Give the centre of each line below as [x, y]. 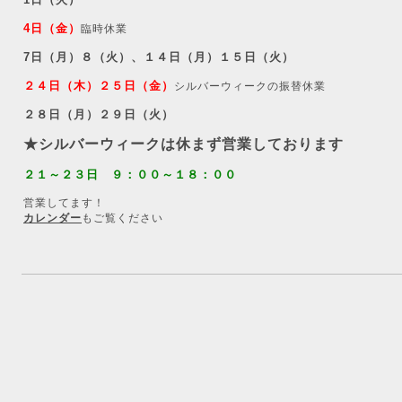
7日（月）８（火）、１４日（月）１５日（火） [159, 57]
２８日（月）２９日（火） [99, 114]
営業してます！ [64, 203]
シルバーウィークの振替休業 [250, 86]
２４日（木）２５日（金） [99, 86]
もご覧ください [122, 218]
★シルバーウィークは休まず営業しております [184, 144]
